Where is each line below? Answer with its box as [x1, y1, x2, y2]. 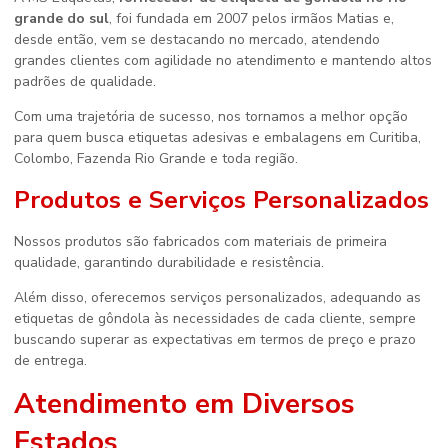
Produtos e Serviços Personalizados [14, 183, 429, 217]
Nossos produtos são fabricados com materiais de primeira [14, 232, 387, 251]
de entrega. [14, 351, 87, 370]
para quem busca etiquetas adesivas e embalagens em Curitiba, [14, 128, 421, 147]
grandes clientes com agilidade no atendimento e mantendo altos [14, 51, 432, 70]
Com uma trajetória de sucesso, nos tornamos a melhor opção [14, 107, 408, 126]
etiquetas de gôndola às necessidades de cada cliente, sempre [14, 309, 416, 328]
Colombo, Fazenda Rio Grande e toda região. [14, 149, 298, 168]
